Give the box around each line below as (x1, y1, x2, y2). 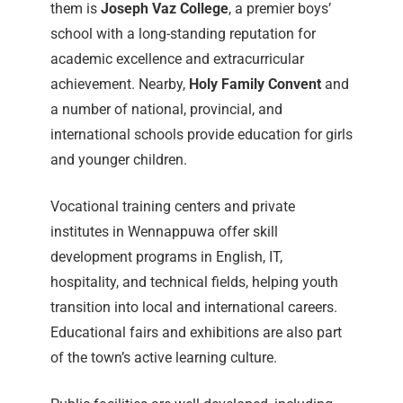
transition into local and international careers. (50, 299, 337, 317)
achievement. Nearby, (50, 76, 189, 94)
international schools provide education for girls (50, 126, 353, 144)
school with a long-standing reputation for (50, 25, 316, 43)
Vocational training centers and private (50, 198, 295, 216)
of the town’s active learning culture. (50, 349, 277, 367)
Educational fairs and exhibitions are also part (50, 324, 342, 342)
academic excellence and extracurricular (50, 50, 304, 68)
